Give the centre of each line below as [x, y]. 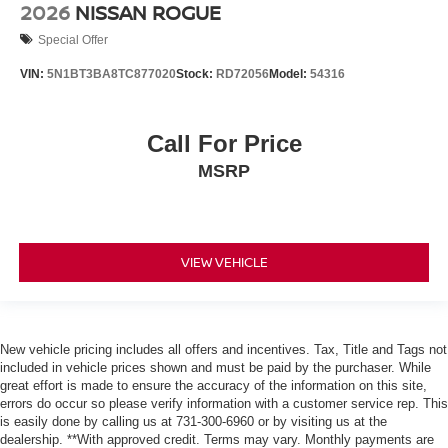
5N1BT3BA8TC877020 [111, 74]
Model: [289, 74]
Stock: [196, 74]
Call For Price [224, 143]
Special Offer [73, 39]
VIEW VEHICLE [224, 262]
